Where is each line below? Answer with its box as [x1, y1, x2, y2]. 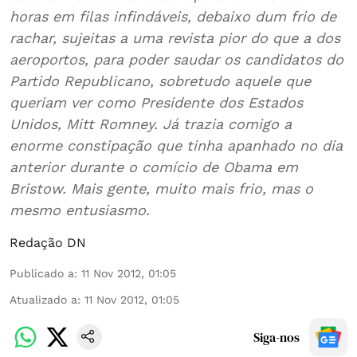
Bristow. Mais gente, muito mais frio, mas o [10, 180, 71, 197]
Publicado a [10, 267, 74, 280]
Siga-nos [253, 328, 300, 346]
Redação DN [10, 235, 86, 250]
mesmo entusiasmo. [10, 202, 150, 218]
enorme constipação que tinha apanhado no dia [10, 137, 186, 154]
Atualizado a [10, 293, 77, 306]
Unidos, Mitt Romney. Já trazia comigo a [10, 116, 292, 132]
